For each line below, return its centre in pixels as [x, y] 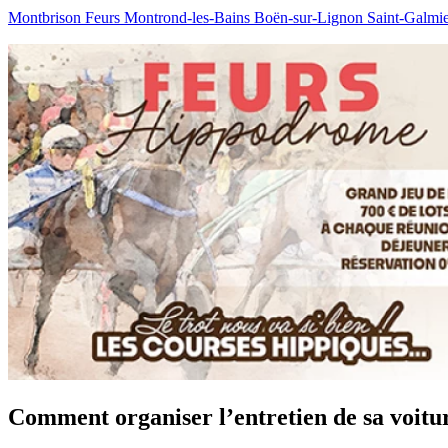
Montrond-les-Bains [189, 18]
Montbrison [46, 18]
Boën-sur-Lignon [310, 18]
